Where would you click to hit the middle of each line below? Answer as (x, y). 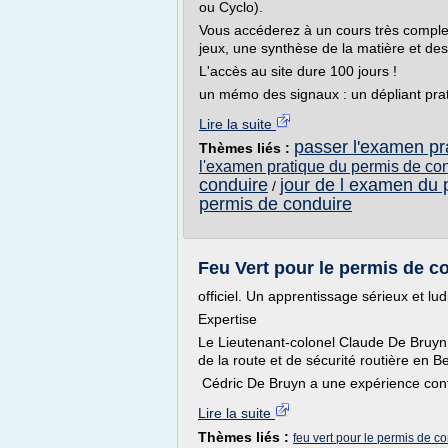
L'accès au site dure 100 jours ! (298, 71)
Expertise (227, 319)
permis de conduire (275, 204)
